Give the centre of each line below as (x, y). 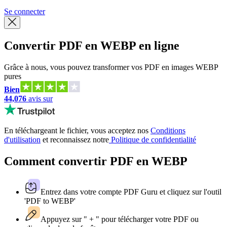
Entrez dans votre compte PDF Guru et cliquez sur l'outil (131, 192)
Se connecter (25, 11)
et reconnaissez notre (75, 139)
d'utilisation (22, 139)
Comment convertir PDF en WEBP (96, 161)
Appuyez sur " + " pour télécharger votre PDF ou (120, 219)
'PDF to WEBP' (50, 201)
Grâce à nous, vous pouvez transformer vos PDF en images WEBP (111, 67)
